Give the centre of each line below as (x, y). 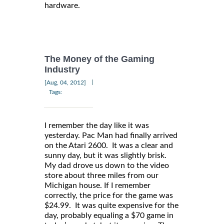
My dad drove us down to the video (107, 165)
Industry (62, 70)
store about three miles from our (101, 175)
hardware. (62, 6)
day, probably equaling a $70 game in (109, 215)
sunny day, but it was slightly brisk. (105, 155)
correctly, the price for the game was (109, 195)
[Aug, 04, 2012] (65, 82)
